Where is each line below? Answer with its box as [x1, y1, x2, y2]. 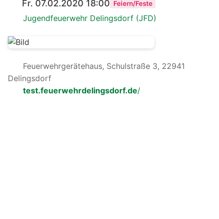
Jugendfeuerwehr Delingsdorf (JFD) [22, 13, 156, 23]
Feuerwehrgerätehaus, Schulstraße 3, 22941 [20, 61, 185, 71]
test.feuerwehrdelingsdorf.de [22, 85, 137, 95]
